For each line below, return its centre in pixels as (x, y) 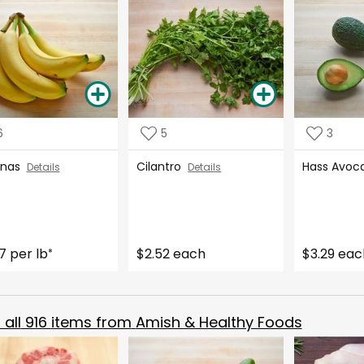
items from (91, 322)
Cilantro (162, 166)
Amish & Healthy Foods (219, 322)
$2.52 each (171, 253)
